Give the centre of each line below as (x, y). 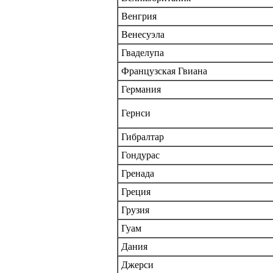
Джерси (137, 264)
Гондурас (140, 155)
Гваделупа (143, 52)
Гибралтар (143, 136)
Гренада (138, 173)
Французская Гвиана (164, 71)
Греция (136, 191)
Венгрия (139, 16)
